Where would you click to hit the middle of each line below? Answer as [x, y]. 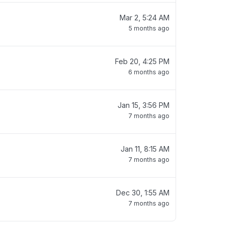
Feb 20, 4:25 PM [142, 61]
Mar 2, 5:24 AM [145, 18]
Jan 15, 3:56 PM [144, 105]
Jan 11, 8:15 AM [145, 149]
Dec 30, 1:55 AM [143, 193]
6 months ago [149, 72]
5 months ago [149, 28]
